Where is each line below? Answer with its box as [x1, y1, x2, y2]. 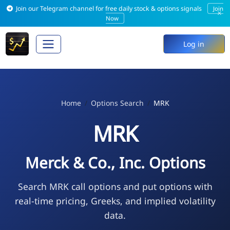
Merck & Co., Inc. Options [25, 152, 205, 173]
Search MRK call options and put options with [17, 180, 213, 193]
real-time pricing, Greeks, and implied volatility [14, 194, 216, 207]
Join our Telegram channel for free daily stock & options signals [14, 4, 204, 13]
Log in [183, 39, 204, 49]
